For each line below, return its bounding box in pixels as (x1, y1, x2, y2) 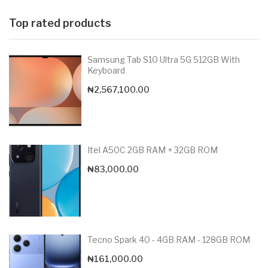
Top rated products (9, 16, 111, 29)
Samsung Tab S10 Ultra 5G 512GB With (87, 54, 240, 65)
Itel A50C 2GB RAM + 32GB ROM (87, 144, 218, 155)
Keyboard (87, 65, 125, 75)
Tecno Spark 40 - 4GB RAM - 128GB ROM (87, 234, 250, 245)
